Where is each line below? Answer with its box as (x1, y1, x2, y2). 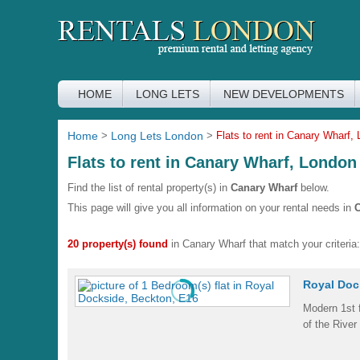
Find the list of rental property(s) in (67, 182, 231, 194)
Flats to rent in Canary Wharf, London (67, 153, 357, 171)
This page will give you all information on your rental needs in (67, 202, 354, 214)
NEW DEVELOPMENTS (223, 88, 344, 100)
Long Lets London (111, 129, 203, 142)
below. (297, 182, 329, 194)
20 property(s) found (67, 238, 168, 250)
